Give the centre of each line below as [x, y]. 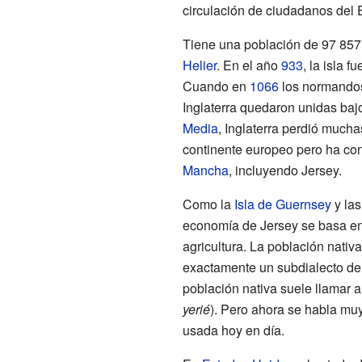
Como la [208, 204]
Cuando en [216, 86]
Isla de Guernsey [282, 204]
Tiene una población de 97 [259, 44]
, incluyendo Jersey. [285, 170]
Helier [199, 65]
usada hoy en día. [233, 330]
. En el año [248, 65]
